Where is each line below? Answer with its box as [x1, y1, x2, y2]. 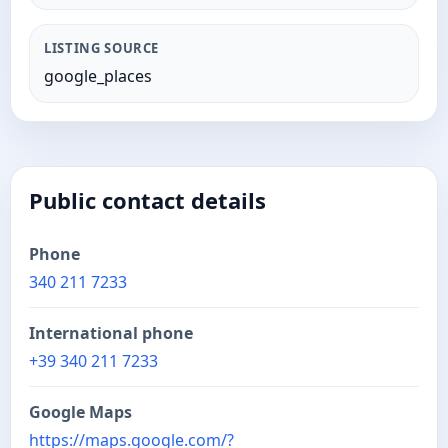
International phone [29, 322, 193, 344]
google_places [44, 65, 152, 87]
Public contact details [29, 185, 266, 215]
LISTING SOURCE [44, 39, 160, 57]
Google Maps [29, 401, 132, 423]
